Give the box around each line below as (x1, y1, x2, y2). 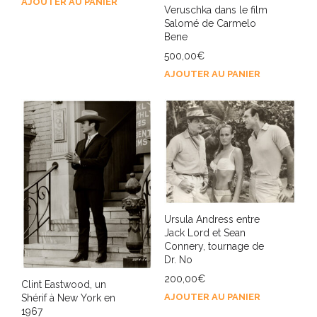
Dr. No (163, 254, 192, 266)
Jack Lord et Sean (163, 227, 246, 239)
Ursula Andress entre (163, 214, 260, 226)
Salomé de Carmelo (163, 18, 256, 30)
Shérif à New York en (21, 292, 115, 304)
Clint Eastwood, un (21, 278, 106, 290)
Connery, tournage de (163, 241, 264, 253)
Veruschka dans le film (163, 4, 267, 16)
